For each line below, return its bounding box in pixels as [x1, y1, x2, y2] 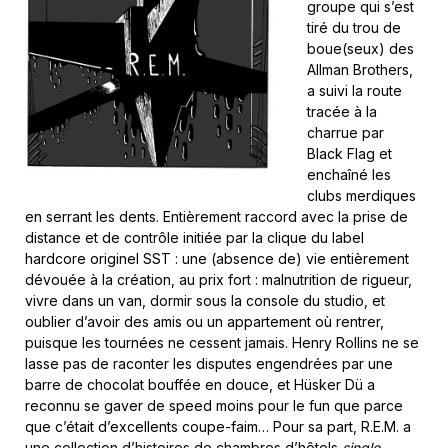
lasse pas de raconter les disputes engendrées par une [25, 355, 393, 372]
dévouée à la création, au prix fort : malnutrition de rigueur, [25, 271, 412, 288]
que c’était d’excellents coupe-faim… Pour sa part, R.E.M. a [25, 418, 411, 435]
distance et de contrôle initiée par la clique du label [25, 229, 364, 246]
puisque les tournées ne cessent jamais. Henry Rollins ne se [25, 334, 419, 351]
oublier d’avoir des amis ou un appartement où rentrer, [25, 313, 384, 330]
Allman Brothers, [306, 61, 413, 78]
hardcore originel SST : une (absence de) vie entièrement [25, 250, 409, 267]
